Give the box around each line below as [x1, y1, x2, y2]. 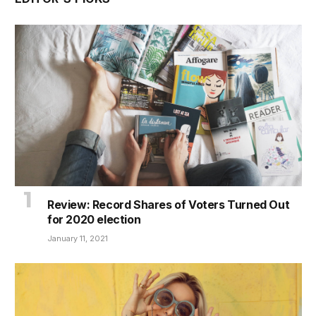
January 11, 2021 [47, 233, 108, 244]
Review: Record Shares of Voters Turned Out [47, 197, 290, 212]
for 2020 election [47, 212, 141, 227]
